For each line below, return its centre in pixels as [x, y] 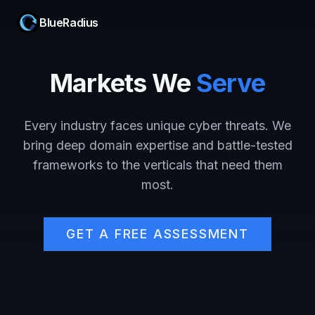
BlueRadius [69, 22]
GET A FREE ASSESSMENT [157, 234]
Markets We [123, 83]
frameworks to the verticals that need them [157, 165]
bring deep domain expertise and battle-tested [157, 145]
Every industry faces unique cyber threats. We [157, 126]
